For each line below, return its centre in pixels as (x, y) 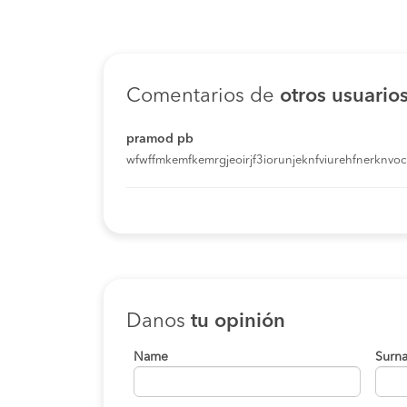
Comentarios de (203, 96)
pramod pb (160, 139)
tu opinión (238, 321)
